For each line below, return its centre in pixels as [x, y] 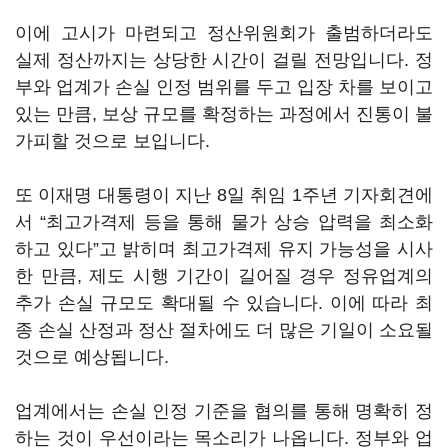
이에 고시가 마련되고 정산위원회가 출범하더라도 [224, 33]
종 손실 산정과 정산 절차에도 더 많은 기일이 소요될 [224, 330]
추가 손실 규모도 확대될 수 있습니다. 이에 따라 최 [224, 303]
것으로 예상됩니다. [92, 357]
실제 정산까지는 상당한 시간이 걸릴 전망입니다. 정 [224, 60]
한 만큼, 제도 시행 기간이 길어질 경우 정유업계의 [224, 276]
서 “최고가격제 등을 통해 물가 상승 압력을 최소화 [224, 222]
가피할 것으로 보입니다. [112, 141]
